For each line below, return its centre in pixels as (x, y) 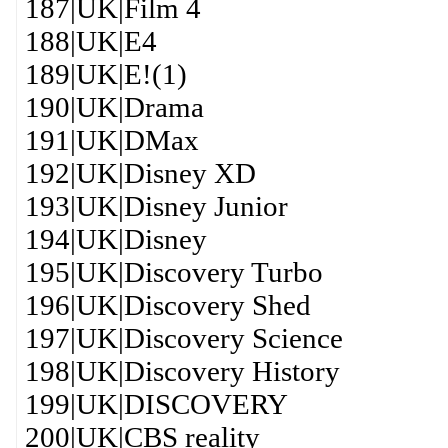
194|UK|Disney (115, 239)
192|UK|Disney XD (140, 173)
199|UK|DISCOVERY (156, 404)
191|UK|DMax (111, 140)
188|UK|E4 (90, 41)
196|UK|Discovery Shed (167, 305)
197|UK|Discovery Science (183, 338)
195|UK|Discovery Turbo (173, 272)
